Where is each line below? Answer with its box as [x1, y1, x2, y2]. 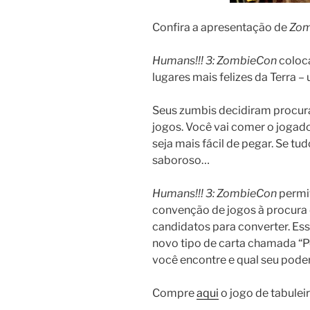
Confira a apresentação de [152, 21, 289, 35]
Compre [152, 286, 197, 300]
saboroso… [152, 154, 210, 167]
